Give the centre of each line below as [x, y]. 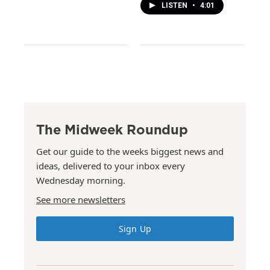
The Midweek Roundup [112, 129]
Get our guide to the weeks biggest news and [130, 151]
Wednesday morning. [81, 180]
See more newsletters [81, 199]
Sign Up [135, 228]
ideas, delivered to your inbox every [111, 165]
